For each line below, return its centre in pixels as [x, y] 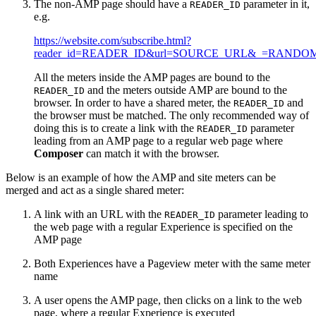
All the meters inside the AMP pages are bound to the [152, 77]
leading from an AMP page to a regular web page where [158, 140]
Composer [59, 153]
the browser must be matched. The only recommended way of [171, 115]
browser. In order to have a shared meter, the [134, 102]
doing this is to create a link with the [115, 128]
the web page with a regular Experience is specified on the [163, 226]
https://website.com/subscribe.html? [113, 40]
